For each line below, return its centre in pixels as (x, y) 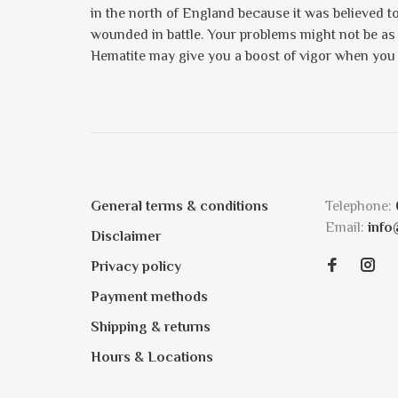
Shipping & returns (151, 327)
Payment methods (149, 297)
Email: (346, 227)
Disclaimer (126, 236)
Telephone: (360, 206)
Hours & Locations (152, 357)
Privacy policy (136, 267)
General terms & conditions (179, 206)
